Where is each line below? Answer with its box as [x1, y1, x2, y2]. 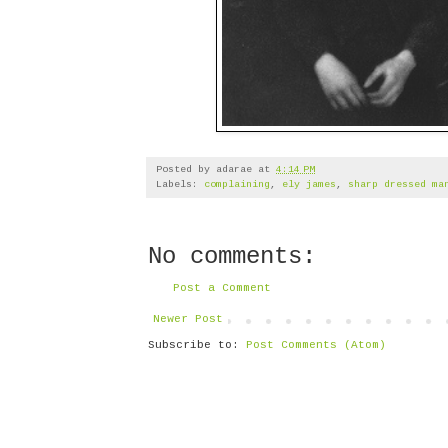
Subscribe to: [148, 339, 246, 352]
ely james [282, 178, 336, 190]
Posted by [156, 163, 216, 175]
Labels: [156, 178, 204, 190]
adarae [216, 163, 252, 175]
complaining [204, 178, 270, 190]
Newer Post [153, 313, 223, 326]
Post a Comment [173, 281, 271, 294]
